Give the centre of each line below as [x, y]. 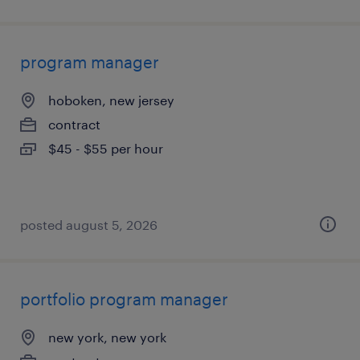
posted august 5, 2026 [89, 225]
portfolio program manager [124, 299]
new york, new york [107, 337]
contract [74, 124]
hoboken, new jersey [111, 100]
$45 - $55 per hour [106, 148]
